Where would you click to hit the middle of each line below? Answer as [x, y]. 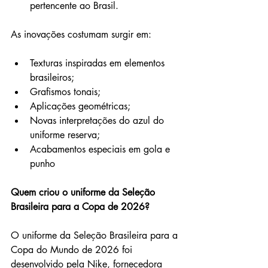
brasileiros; [52, 77]
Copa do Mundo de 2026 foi [73, 249]
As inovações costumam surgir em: [81, 34]
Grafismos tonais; [65, 92]
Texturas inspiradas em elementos [99, 63]
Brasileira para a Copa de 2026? [80, 206]
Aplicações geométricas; [80, 106]
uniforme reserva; [65, 135]
